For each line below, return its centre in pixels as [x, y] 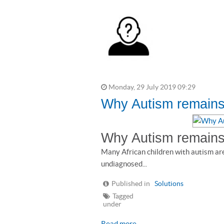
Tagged [123, 196]
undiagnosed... [124, 164]
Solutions [169, 184]
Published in [131, 184]
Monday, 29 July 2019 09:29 [151, 87]
